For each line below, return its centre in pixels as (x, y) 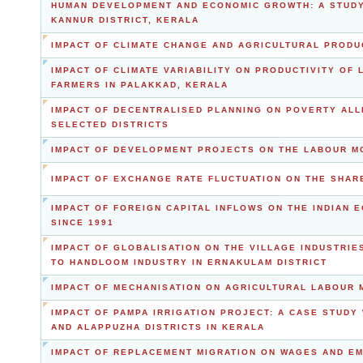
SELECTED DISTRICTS (110, 124)
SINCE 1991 (83, 222)
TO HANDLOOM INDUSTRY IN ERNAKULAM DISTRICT (189, 262)
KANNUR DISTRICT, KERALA (125, 20)
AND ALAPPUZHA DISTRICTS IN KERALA (158, 327)
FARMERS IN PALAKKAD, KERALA (140, 85)
